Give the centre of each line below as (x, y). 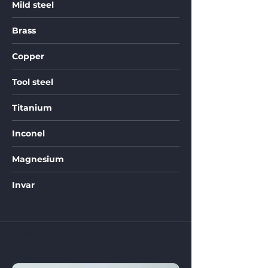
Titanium (32, 108)
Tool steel (33, 82)
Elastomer (40, 233)
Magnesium (38, 159)
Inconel (28, 133)
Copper (28, 56)
